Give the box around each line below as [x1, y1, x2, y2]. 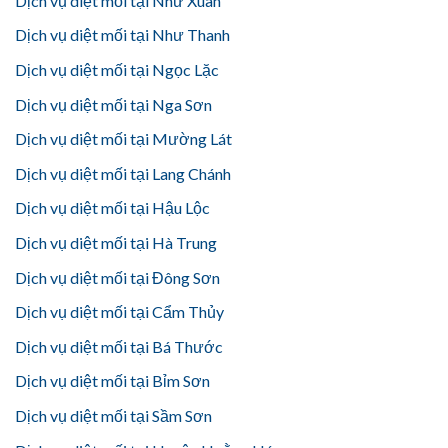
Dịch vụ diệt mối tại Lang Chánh [15, 163, 231, 183]
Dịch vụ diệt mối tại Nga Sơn [15, 94, 212, 114]
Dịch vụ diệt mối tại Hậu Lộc [15, 198, 210, 218]
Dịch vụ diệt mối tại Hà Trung [15, 232, 217, 252]
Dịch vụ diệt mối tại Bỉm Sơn [15, 371, 210, 391]
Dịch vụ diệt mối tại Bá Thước [15, 336, 223, 356]
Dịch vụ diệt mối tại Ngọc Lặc [15, 60, 219, 79]
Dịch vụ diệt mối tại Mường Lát [15, 129, 232, 149]
